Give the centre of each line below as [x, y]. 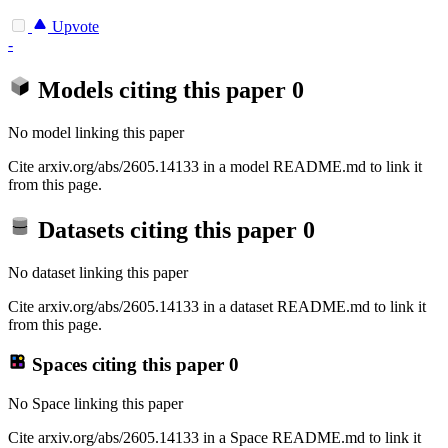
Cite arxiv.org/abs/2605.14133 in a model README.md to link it [215, 166]
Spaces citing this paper [127, 365]
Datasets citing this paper [167, 229]
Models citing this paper [162, 90]
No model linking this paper [96, 132]
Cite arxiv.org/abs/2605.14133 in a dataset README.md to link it [217, 306]
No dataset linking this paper [98, 272]
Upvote [73, 27]
